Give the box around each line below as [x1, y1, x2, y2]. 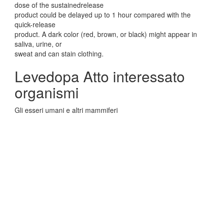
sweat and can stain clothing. [15, 49, 104, 58]
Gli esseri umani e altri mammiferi [15, 105, 118, 115]
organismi [15, 82, 79, 103]
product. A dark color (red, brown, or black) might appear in [15, 29, 197, 39]
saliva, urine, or [15, 39, 62, 49]
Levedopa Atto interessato [15, 66, 185, 87]
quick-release [15, 19, 55, 29]
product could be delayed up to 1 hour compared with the [15, 10, 191, 19]
